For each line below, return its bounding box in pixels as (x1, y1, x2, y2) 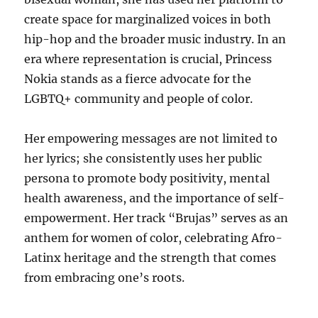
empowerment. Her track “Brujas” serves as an (24, 211, 289, 226)
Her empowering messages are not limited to (24, 131, 278, 146)
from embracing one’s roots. (24, 270, 185, 285)
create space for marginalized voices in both (24, 12, 272, 27)
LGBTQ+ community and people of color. (24, 92, 253, 106)
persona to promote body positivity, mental (24, 171, 270, 186)
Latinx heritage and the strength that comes (24, 251, 277, 265)
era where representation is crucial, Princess (24, 52, 273, 67)
